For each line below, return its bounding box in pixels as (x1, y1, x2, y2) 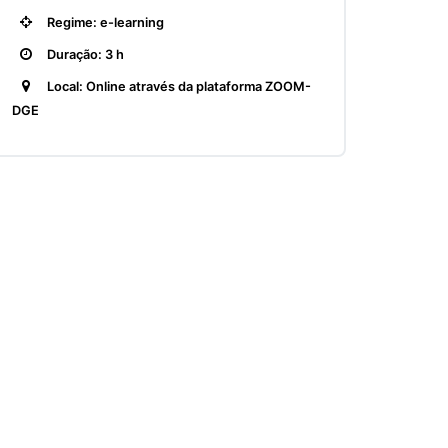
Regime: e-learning (44, 15, 164, 30)
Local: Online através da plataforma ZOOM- (44, 79, 311, 94)
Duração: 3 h (44, 47, 124, 62)
